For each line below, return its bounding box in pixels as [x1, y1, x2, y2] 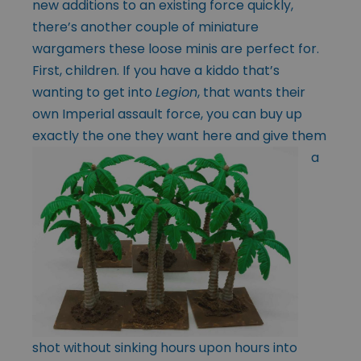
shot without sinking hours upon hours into [32, 338, 297, 357]
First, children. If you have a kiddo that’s [32, 60, 280, 80]
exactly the [32, 126, 107, 145]
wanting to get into [32, 82, 156, 102]
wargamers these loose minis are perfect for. [32, 39, 319, 58]
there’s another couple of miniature [32, 17, 259, 36]
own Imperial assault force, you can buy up [32, 104, 302, 123]
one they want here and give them [107, 126, 326, 145]
